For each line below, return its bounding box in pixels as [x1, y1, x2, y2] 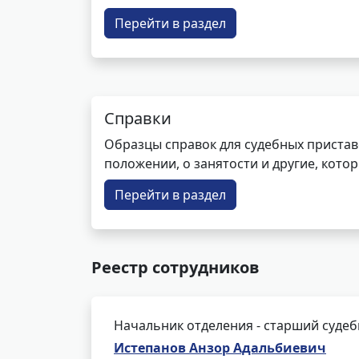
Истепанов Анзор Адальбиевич [114, 339, 326, 357]
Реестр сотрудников [91, 256, 260, 278]
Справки [104, 107, 171, 129]
